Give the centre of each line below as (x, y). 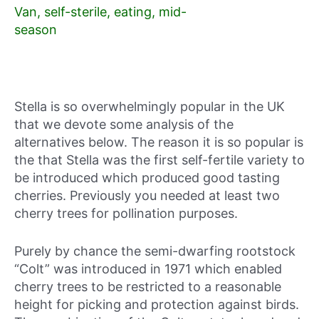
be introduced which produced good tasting (147, 177)
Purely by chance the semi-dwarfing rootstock (155, 251)
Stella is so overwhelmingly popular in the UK (150, 106)
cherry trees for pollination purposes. (126, 213)
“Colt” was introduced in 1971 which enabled (148, 269)
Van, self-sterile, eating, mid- (100, 11)
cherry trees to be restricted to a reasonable (148, 287)
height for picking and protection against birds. (157, 305)
